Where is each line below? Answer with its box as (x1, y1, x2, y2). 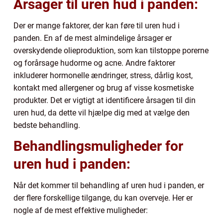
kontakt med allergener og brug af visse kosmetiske (13, 83, 194, 93)
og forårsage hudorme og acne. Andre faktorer (13, 58, 175, 68)
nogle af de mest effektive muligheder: (13, 205, 148, 215)
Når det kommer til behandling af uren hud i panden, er (13, 180, 204, 190)
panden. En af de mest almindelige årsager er (13, 33, 172, 43)
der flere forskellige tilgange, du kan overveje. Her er (13, 193, 193, 203)
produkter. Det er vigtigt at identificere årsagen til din (13, 95, 196, 105)
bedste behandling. (13, 120, 80, 130)
